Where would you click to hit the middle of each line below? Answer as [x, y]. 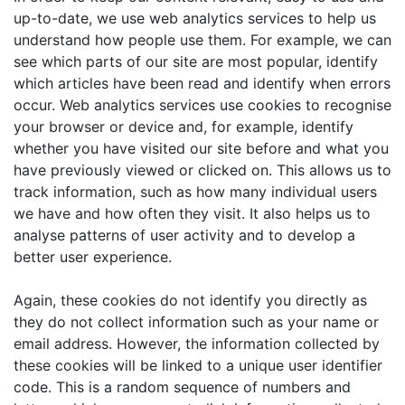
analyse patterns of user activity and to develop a [184, 235]
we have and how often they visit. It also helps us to [192, 213]
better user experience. [95, 257]
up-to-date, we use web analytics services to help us [195, 18]
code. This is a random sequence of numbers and [182, 387]
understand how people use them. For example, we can [202, 40]
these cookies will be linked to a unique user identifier [198, 365]
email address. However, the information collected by [197, 344]
